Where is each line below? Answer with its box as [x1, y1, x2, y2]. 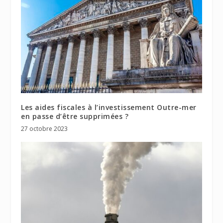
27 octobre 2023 [21, 124, 68, 133]
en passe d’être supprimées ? [21, 111, 129, 121]
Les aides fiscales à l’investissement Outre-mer [21, 102, 197, 112]
